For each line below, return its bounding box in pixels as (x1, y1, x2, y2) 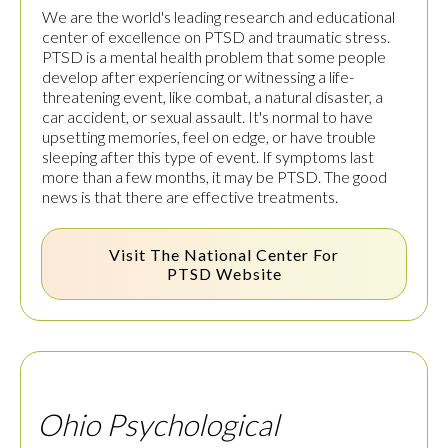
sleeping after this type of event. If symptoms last (42, 147, 374, 167)
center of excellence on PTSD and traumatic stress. (42, 27, 390, 47)
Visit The (109, 245, 184, 265)
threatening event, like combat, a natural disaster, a (42, 87, 383, 107)
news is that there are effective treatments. (42, 187, 338, 207)
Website (211, 264, 282, 284)
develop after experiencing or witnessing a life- (42, 67, 354, 87)
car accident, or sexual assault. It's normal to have (42, 107, 373, 127)
